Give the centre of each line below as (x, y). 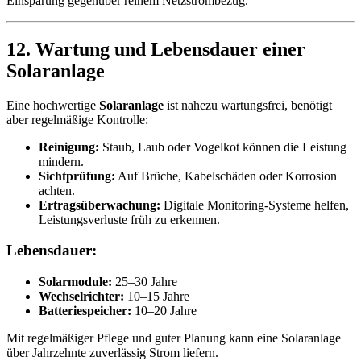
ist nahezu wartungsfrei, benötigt (248, 105)
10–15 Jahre (157, 297)
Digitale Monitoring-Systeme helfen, (255, 205)
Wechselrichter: (81, 297)
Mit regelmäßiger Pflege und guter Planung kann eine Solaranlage (174, 338)
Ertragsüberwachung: (100, 205)
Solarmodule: (75, 282)
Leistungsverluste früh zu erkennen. (129, 219)
